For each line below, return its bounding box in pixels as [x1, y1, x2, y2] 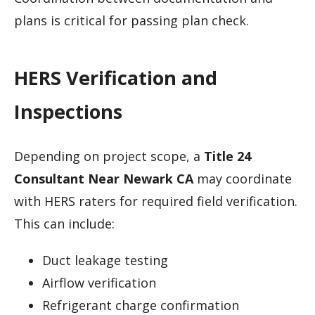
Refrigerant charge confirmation [42, 296, 239, 314]
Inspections [14, 98, 122, 125]
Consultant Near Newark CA [14, 169, 193, 187]
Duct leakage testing [42, 251, 168, 269]
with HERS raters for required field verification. [14, 192, 297, 210]
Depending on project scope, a [14, 147, 204, 165]
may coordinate [193, 169, 292, 187]
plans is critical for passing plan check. [14, 11, 249, 29]
